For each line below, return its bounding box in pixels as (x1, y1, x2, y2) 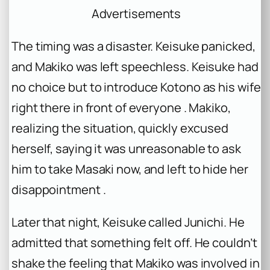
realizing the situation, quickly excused (11, 119, 228, 136)
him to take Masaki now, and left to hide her (11, 160, 248, 177)
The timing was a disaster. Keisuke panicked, (11, 37, 256, 54)
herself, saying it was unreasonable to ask (11, 140, 241, 157)
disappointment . (11, 181, 106, 198)
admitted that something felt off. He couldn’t (11, 234, 257, 251)
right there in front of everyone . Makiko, (11, 99, 231, 116)
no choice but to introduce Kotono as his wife (11, 78, 261, 95)
